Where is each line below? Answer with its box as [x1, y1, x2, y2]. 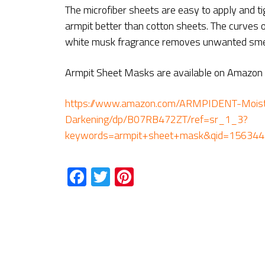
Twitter [110, 162, 168, 191]
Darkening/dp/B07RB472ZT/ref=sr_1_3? [65, 111, 248, 127]
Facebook [86, 162, 163, 191]
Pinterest [134, 162, 207, 191]
